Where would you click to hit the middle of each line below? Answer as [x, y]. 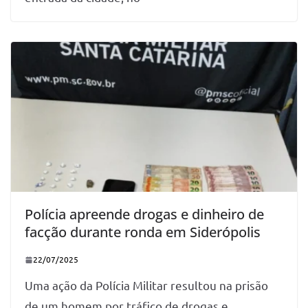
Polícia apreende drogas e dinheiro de [144, 214]
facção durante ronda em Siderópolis [143, 232]
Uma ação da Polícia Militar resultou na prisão [146, 285]
